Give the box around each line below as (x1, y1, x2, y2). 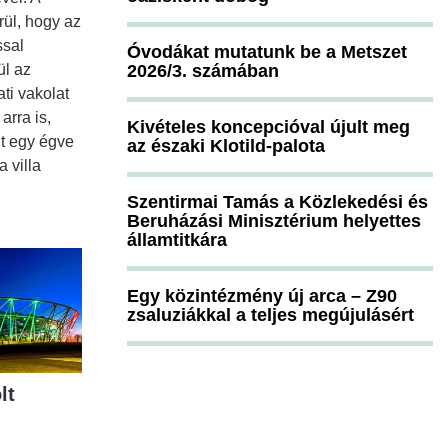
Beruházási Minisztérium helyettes (127, 210, 421, 231)
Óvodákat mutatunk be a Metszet (127, 41, 407, 62)
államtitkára (127, 229, 227, 250)
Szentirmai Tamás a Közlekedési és (127, 191, 428, 212)
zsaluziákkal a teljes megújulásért (127, 304, 414, 325)
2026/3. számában (127, 60, 279, 81)
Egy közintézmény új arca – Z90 (127, 285, 397, 306)
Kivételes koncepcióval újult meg (127, 116, 410, 137)
